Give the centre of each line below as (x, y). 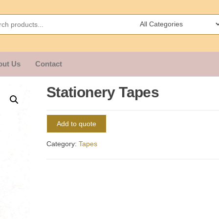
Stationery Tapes (103, 92)
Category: (62, 143)
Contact (49, 64)
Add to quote (76, 124)
